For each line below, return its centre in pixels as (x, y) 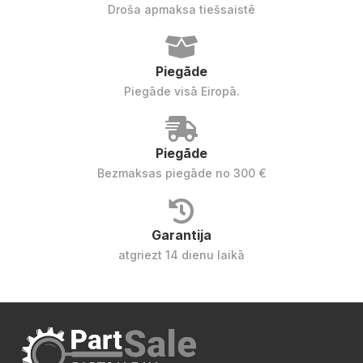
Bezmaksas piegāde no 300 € (181, 173)
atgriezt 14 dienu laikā (181, 254)
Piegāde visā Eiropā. (181, 91)
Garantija (181, 235)
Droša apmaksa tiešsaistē (181, 9)
